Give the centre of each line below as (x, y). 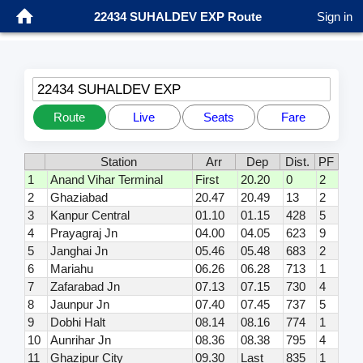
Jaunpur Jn (79, 304)
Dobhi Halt (77, 322)
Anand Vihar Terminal (106, 179)
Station (118, 161)
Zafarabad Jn (85, 286)
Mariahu (71, 268)
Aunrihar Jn (80, 340)
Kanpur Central (90, 215)
